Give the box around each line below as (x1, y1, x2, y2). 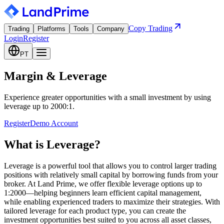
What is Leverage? (4, 137, 100, 151)
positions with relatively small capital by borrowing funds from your (4, 170, 218, 179)
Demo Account (30, 118, 78, 127)
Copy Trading (128, 24, 172, 32)
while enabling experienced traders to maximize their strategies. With (4, 197, 220, 206)
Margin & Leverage (4, 69, 107, 82)
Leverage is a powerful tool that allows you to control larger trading (4, 161, 216, 170)
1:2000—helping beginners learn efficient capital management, (4, 188, 201, 197)
